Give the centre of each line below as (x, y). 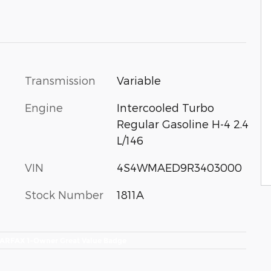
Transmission (60, 80)
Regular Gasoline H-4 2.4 (182, 123)
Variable (139, 80)
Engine (44, 107)
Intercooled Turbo (165, 107)
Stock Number (64, 194)
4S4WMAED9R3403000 (179, 167)
